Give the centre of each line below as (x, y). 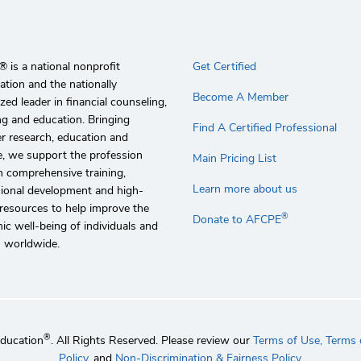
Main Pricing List (234, 158)
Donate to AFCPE (237, 220)
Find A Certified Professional (265, 128)
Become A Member (241, 97)
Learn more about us (245, 189)
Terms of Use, (287, 340)
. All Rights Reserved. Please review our (151, 340)
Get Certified (224, 66)
